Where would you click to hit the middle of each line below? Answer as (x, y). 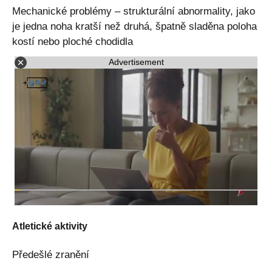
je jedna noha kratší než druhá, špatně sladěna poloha (134, 26)
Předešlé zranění (51, 254)
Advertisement (136, 62)
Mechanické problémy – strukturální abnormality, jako (134, 11)
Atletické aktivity (50, 226)
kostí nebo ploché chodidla (73, 41)
